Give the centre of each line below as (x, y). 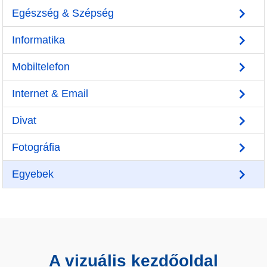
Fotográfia (36, 147)
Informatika (38, 40)
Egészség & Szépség (63, 13)
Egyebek (33, 174)
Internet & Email (50, 94)
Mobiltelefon (41, 67)
